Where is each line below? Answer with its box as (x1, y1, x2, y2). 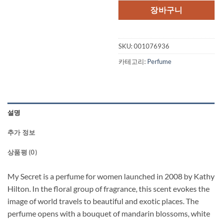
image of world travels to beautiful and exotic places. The (7, 196, 199, 206)
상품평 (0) (7, 148, 37, 156)
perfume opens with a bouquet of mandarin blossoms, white (7, 208, 210, 218)
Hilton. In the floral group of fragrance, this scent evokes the (7, 183, 210, 193)
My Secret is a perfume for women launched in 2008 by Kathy (7, 171, 215, 181)
